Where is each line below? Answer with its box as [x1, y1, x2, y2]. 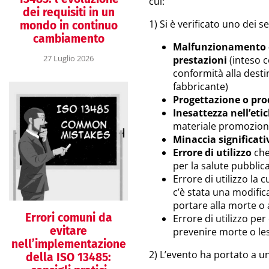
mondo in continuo [19, 18, 118, 32]
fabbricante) [173, 80, 228, 93]
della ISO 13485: [26, 250, 111, 264]
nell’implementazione [11, 237, 126, 251]
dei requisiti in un [22, 5, 115, 19]
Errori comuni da [25, 210, 112, 225]
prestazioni [173, 53, 227, 67]
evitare [50, 223, 87, 238]
